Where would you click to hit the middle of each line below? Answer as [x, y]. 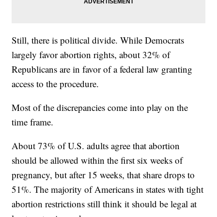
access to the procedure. [55, 84]
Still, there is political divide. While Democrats [98, 40]
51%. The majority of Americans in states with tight [108, 189]
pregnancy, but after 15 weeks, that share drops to [103, 175]
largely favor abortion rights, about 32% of [91, 55]
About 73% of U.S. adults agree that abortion [96, 146]
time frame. [33, 122]
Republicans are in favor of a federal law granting [102, 69]
